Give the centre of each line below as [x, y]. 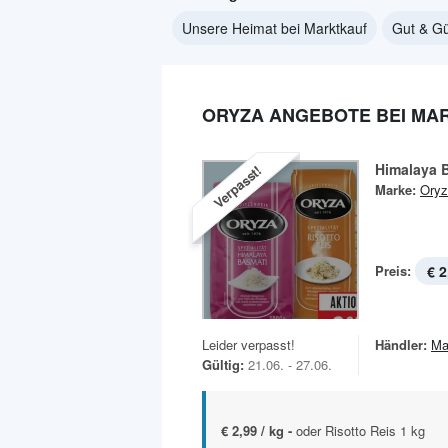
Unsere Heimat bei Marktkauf [274, 28]
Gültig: [223, 365]
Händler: [401, 345]
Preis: [393, 270]
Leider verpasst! [248, 345]
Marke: [395, 189]
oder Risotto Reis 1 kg [360, 431]
